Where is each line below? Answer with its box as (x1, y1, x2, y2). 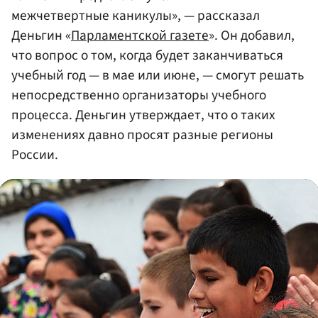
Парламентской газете (71, 26, 209, 46)
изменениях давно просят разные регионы (11, 125, 273, 146)
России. (11, 145, 58, 165)
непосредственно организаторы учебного (11, 85, 266, 106)
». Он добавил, (209, 26, 295, 46)
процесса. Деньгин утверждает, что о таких (11, 105, 275, 126)
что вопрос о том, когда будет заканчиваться (11, 45, 283, 66)
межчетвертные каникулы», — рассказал (11, 6, 260, 26)
